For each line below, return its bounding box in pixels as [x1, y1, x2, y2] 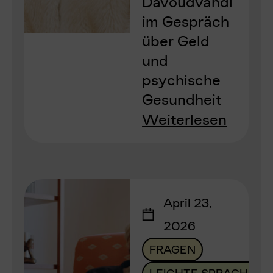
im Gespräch [142, 12, 230, 31]
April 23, [163, 195, 213, 211]
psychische [142, 71, 221, 90]
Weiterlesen [142, 110, 227, 129]
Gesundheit [142, 90, 222, 109]
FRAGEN [149, 243, 196, 257]
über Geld [142, 32, 210, 51]
